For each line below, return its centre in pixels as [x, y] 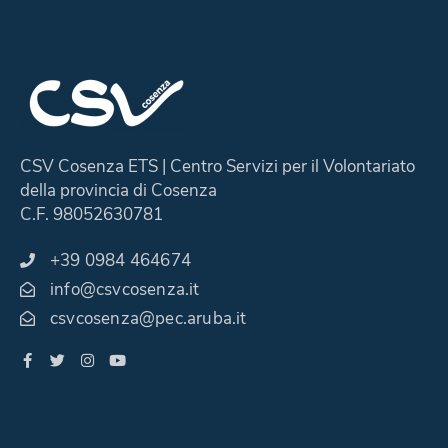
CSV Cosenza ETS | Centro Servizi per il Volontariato [217, 167]
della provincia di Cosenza [118, 191]
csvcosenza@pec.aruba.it [148, 319]
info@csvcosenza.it [125, 290]
